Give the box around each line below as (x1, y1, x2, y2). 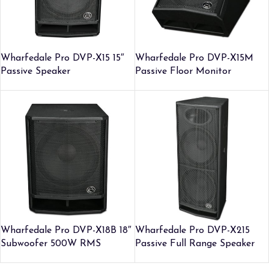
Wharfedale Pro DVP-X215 (134, 226, 250, 235)
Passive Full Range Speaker (134, 239, 255, 249)
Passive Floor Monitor (134, 66, 231, 76)
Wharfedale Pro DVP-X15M (134, 53, 253, 63)
